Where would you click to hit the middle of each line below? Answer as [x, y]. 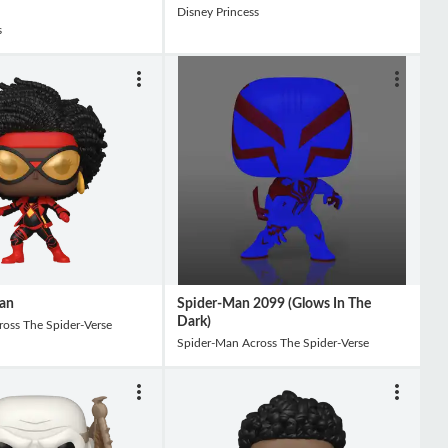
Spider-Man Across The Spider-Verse [273, 343]
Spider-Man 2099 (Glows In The [274, 303]
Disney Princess [218, 12]
